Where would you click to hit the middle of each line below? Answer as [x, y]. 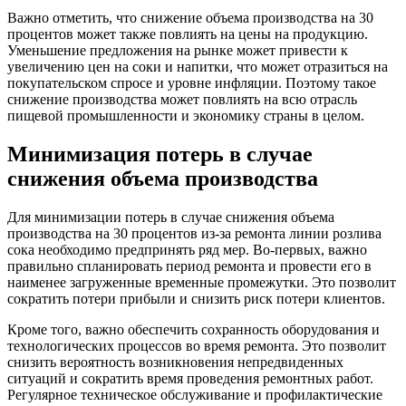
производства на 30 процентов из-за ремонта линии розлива [194, 234]
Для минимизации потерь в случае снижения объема [171, 217]
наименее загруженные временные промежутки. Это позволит [202, 283]
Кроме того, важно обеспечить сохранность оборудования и [193, 330]
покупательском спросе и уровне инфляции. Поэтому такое [192, 83]
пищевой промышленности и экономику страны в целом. [186, 116]
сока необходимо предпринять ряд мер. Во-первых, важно [187, 250]
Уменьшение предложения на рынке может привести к [178, 51]
